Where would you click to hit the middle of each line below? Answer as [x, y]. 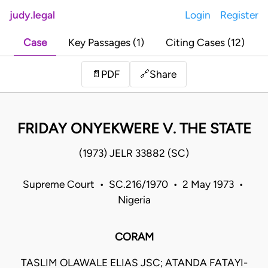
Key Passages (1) [106, 43]
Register [239, 15]
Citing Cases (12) [205, 43]
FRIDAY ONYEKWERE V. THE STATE [134, 129]
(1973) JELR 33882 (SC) [134, 153]
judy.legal [32, 15]
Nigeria [134, 200]
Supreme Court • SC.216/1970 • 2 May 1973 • [134, 185]
